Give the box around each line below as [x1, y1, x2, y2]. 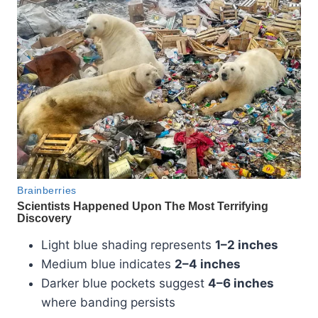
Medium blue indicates [41, 256, 175, 271]
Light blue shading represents [41, 237, 215, 252]
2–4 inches [175, 256, 241, 271]
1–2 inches [215, 237, 278, 252]
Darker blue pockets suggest [41, 275, 208, 290]
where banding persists [41, 295, 175, 309]
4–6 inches [208, 275, 274, 290]
